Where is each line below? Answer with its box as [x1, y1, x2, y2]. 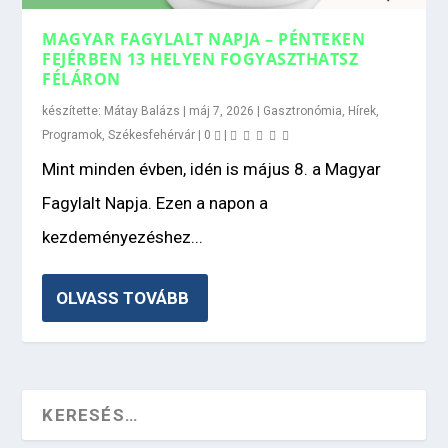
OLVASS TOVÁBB [56, 287, 190, 308]
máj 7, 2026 [189, 103, 255, 118]
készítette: [42, 103, 105, 118]
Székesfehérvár [108, 127, 196, 142]
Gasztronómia [263, 103, 343, 118]
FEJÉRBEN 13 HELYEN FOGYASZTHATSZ [42, 47, 359, 70]
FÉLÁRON [42, 67, 121, 90]
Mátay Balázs [104, 103, 181, 118]
